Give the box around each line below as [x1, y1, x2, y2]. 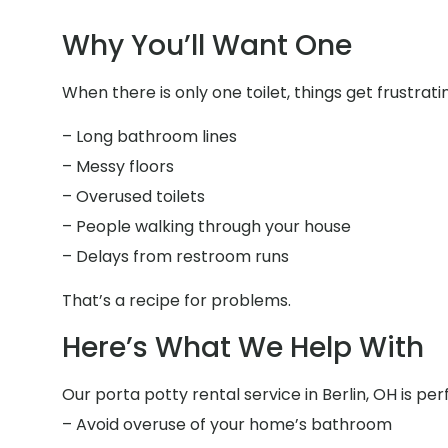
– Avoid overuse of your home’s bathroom [62, 412, 392, 436]
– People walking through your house [62, 214, 351, 238]
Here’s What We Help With [62, 327, 424, 367]
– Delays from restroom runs [62, 244, 289, 268]
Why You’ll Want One [62, 25, 352, 65]
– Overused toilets [62, 184, 205, 208]
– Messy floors [62, 154, 174, 178]
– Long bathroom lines [62, 124, 237, 148]
